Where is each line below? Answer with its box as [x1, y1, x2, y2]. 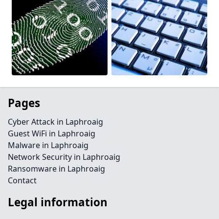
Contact [8, 175, 37, 186]
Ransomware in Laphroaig [8, 163, 105, 174]
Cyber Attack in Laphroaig [8, 116, 103, 127]
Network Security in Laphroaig [8, 152, 120, 162]
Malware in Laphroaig [8, 140, 88, 151]
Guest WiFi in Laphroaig [8, 128, 95, 139]
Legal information [8, 195, 108, 210]
